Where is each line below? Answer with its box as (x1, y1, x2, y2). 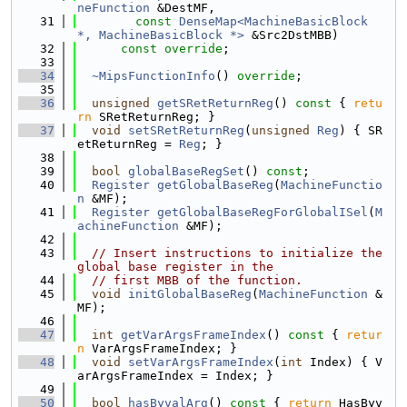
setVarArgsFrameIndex (128, 355, 273, 369)
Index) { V (303, 355, 382, 369)
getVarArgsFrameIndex (121, 328, 266, 342)
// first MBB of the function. (92, 273, 303, 287)
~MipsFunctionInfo (92, 69, 215, 83)
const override (121, 42, 223, 55)
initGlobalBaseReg (128, 287, 252, 301)
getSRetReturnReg (157, 96, 273, 110)
